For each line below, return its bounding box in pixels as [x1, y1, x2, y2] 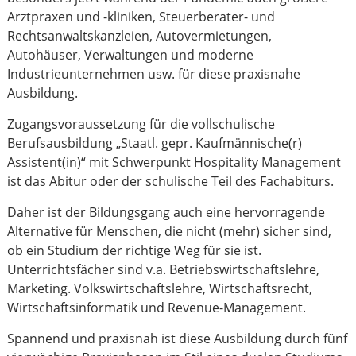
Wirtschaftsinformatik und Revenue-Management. [7, 299, 307, 316]
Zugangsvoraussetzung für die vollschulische [7, 115, 276, 133]
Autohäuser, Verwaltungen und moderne [7, 46, 254, 64]
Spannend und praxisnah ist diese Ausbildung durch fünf [7, 330, 348, 347]
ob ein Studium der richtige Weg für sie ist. [7, 242, 262, 259]
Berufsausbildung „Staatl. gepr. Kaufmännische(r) [7, 134, 303, 152]
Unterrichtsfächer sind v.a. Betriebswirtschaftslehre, [7, 261, 320, 278]
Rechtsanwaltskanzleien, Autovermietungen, [7, 27, 273, 44]
